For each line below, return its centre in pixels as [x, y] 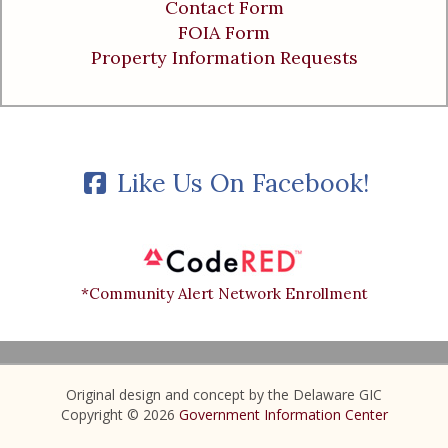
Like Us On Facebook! [240, 182]
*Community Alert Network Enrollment [224, 293]
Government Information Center [283, 414]
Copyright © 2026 [119, 414]
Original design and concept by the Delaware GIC [224, 394]
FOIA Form [224, 32]
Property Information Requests [224, 57]
